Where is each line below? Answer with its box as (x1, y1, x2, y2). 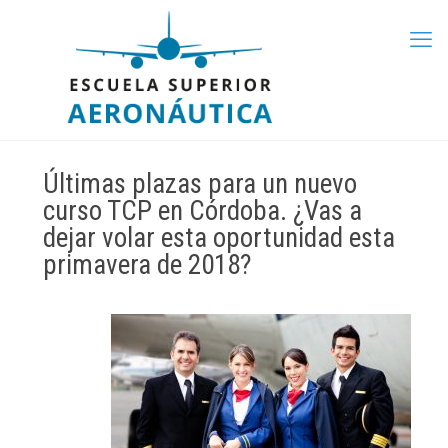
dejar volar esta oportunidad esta (43, 222, 395, 254)
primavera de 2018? (43, 249, 251, 281)
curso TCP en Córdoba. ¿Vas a (43, 195, 362, 227)
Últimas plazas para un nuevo (43, 168, 357, 200)
